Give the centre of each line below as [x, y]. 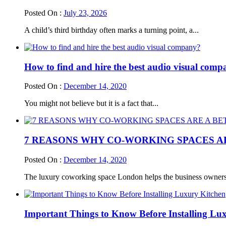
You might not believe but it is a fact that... [91, 103]
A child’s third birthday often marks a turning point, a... [111, 30]
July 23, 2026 [85, 13]
